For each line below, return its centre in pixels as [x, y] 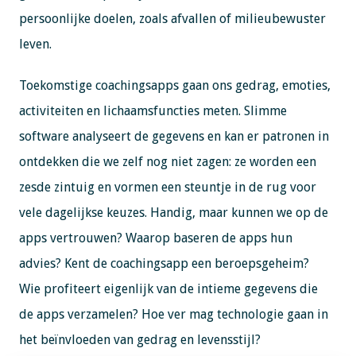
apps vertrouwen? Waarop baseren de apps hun [155, 238]
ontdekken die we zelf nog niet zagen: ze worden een [167, 162]
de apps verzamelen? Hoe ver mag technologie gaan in [173, 314]
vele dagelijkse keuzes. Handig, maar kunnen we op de [173, 213]
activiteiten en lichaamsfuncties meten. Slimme [153, 111]
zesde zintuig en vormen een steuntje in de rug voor [167, 187]
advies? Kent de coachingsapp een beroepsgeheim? [164, 263]
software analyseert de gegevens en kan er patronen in [174, 136]
